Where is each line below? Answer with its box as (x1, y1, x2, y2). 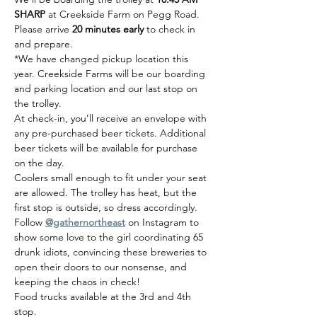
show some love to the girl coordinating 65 (14, 231, 206, 243)
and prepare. (14, 38, 73, 50)
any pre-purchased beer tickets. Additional (14, 127, 209, 139)
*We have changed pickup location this (14, 52, 191, 65)
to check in (144, 23, 198, 35)
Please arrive (14, 23, 72, 35)
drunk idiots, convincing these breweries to (14, 246, 209, 258)
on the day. (14, 156, 64, 169)
